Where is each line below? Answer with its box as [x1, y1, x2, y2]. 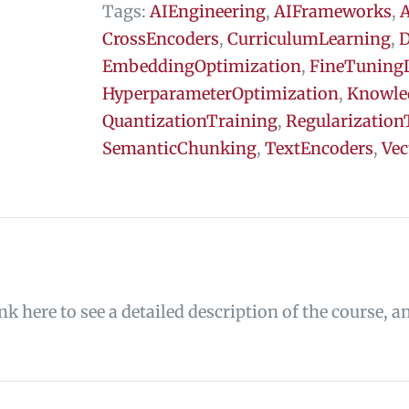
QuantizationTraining [102, 110, 278, 131]
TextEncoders [265, 137, 373, 159]
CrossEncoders [102, 27, 219, 49]
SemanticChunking [102, 137, 257, 159]
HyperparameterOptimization [102, 82, 339, 104]
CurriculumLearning [227, 27, 391, 49]
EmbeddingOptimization [102, 55, 301, 77]
